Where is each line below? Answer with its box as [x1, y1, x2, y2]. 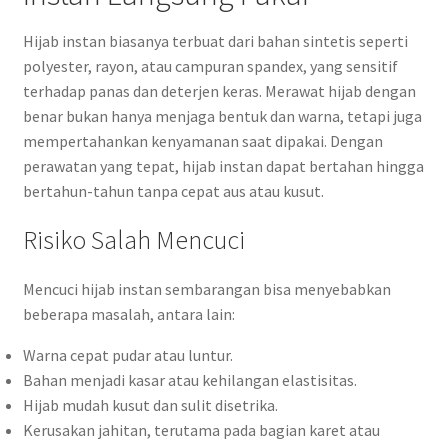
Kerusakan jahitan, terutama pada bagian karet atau [22, 420, 380, 441]
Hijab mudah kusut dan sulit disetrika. [22, 395, 278, 416]
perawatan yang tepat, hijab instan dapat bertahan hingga [22, 156, 424, 177]
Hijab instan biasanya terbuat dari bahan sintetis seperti [22, 31, 408, 52]
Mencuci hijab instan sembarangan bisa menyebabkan [22, 279, 391, 300]
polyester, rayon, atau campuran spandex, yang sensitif [22, 56, 398, 77]
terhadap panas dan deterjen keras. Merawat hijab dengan [22, 81, 416, 102]
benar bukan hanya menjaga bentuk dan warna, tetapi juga [22, 106, 422, 127]
